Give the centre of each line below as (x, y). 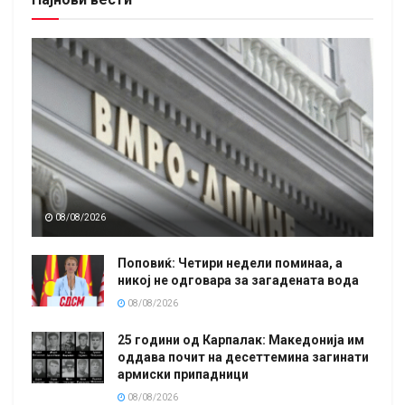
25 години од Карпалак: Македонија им (241, 339)
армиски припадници (183, 374)
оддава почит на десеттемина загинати (243, 357)
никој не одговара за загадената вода (238, 280)
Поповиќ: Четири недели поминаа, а (230, 263)
